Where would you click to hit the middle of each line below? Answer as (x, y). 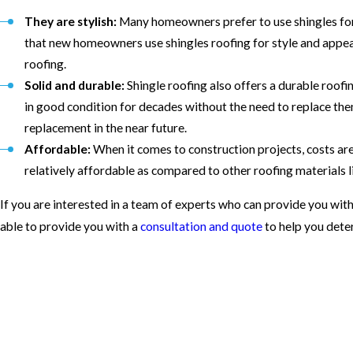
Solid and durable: (75, 85)
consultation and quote (201, 227)
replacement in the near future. (106, 127)
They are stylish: (71, 21)
